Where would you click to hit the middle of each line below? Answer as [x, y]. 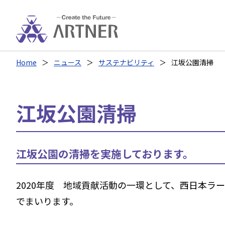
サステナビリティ [126, 62]
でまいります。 [47, 201]
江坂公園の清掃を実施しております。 [105, 154]
